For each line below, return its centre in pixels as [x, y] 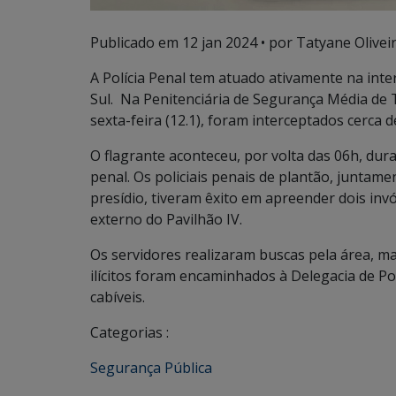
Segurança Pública [151, 368]
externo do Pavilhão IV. [166, 219]
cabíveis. [118, 297]
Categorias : [129, 332]
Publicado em [136, 42]
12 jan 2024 [220, 42]
